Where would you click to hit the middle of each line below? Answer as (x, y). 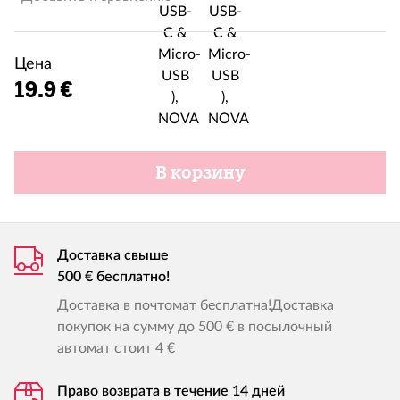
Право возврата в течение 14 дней (171, 391)
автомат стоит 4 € (116, 348)
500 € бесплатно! (113, 277)
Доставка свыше (113, 255)
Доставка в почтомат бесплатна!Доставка (196, 305)
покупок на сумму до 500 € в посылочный (195, 327)
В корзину (200, 172)
